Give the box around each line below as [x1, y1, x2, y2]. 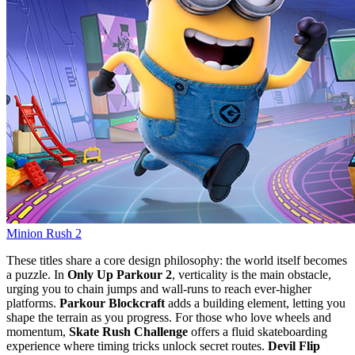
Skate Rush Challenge [69, 324, 188, 338]
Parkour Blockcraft [59, 296, 165, 310]
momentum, [6, 324, 69, 338]
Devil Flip [268, 338, 320, 353]
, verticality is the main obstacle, [172, 267, 331, 281]
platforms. [6, 296, 59, 310]
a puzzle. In [6, 267, 67, 281]
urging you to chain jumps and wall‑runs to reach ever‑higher [6, 281, 311, 296]
